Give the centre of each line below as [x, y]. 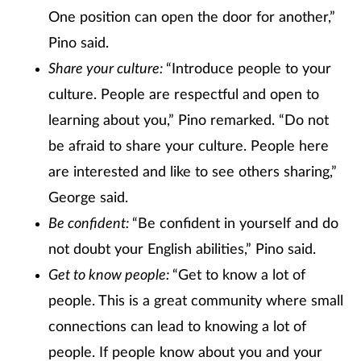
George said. [88, 198]
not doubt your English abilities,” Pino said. [182, 250]
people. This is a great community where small [196, 301]
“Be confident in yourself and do [235, 224]
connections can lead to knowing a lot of [177, 327]
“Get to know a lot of [239, 276]
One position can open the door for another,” [192, 18]
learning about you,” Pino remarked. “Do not [189, 121]
